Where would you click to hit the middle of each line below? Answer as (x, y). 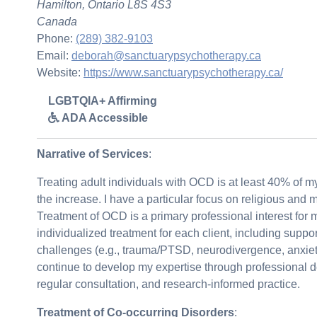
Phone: (56, 38)
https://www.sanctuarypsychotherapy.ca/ (183, 72)
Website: (60, 72)
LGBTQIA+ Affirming (103, 100)
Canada (57, 21)
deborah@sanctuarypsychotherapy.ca (166, 55)
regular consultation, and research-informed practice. (168, 284)
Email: (54, 55)
